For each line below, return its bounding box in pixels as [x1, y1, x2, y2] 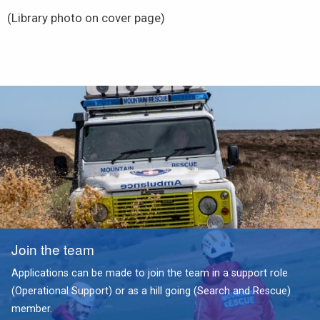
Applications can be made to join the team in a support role [11, 267, 288, 280]
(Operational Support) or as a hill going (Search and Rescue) [11, 285, 291, 298]
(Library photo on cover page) [7, 11, 165, 26]
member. [11, 303, 52, 316]
